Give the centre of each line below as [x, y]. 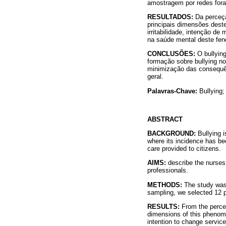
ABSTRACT [165, 120]
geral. [155, 77]
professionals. [168, 171]
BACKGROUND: [172, 134]
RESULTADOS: [170, 17]
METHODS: [165, 185]
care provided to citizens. [184, 149]
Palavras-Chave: [172, 91]
